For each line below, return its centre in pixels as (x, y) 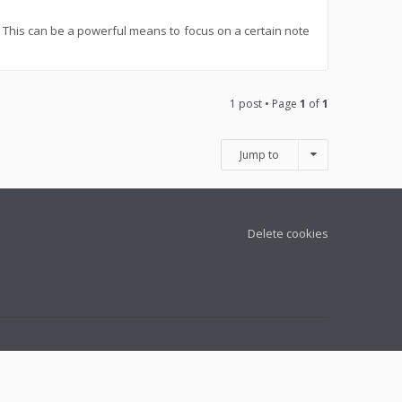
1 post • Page (265, 104)
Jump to (259, 155)
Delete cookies (288, 234)
